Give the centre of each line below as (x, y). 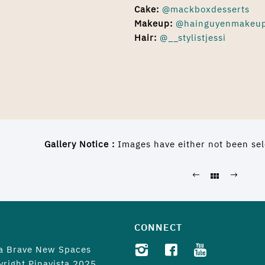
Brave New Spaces (49, 249)
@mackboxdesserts (206, 9)
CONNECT (159, 227)
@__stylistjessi (193, 38)
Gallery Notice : (81, 144)
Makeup (152, 23)
